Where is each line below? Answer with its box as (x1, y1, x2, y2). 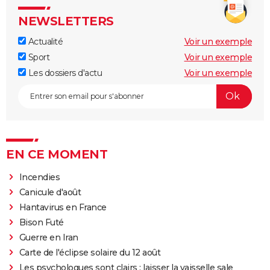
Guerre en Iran (19, 231, 78, 243)
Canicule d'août (19, 186, 81, 198)
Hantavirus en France (19, 201, 107, 213)
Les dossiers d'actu (26, 67, 102, 78)
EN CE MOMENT (6, 146, 107, 162)
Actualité (26, 36, 63, 47)
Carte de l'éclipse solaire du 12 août (19, 246, 161, 258)
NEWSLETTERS (18, 13, 114, 28)
